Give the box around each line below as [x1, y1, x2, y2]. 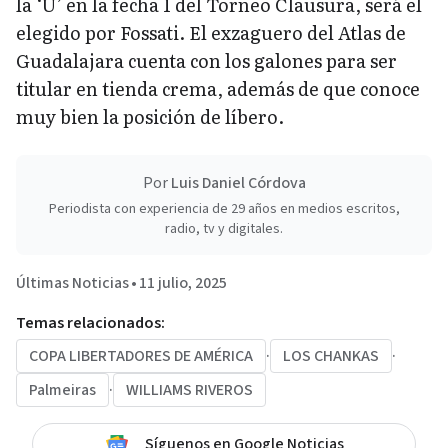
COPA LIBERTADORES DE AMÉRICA [29, 345, 253, 368]
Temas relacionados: [16, 312, 165, 335]
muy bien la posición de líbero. [16, 103, 284, 131]
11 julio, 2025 [139, 272, 227, 295]
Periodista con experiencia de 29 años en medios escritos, [48, 199, 400, 220]
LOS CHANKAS [283, 345, 379, 368]
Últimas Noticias [16, 272, 129, 295]
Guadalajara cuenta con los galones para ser [16, 47, 397, 75]
